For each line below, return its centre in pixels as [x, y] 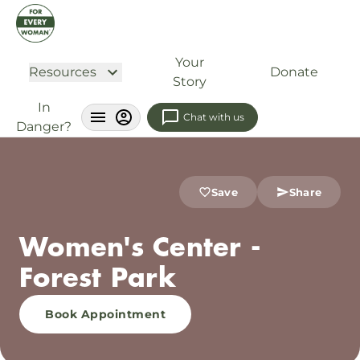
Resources [63, 72]
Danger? [44, 127]
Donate [294, 72]
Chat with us [214, 117]
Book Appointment [105, 314]
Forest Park [98, 279]
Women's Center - [140, 249]
